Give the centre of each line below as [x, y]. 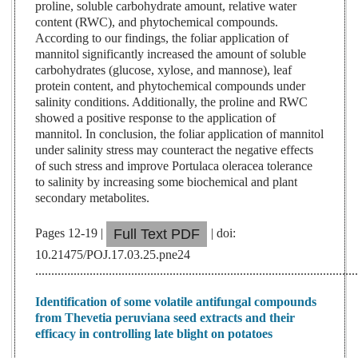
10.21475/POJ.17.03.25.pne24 [113, 255]
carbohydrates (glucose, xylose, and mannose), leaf [164, 70]
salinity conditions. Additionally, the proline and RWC [172, 102]
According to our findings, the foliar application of [162, 38]
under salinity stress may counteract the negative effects [175, 150]
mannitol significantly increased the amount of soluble [171, 54]
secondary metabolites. [93, 198]
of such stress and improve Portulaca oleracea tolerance [174, 166]
